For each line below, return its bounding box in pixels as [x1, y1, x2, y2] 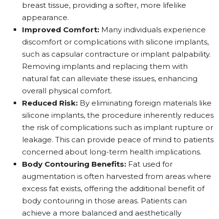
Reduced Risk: [22, 98, 78, 108]
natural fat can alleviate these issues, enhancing [22, 73, 197, 83]
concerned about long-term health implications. [22, 147, 201, 156]
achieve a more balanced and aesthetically [22, 208, 181, 218]
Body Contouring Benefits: [22, 159, 126, 169]
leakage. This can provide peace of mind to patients [22, 134, 214, 144]
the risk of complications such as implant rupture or [22, 122, 213, 132]
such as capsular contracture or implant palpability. [22, 49, 211, 59]
